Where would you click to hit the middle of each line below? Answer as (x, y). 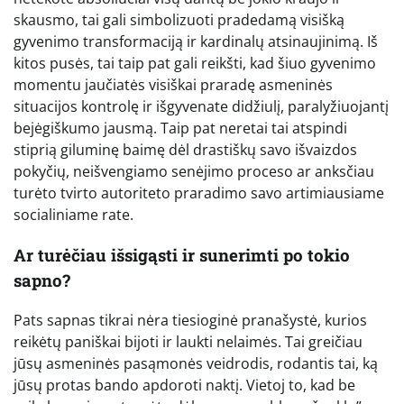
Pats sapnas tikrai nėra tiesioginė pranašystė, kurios (190, 321)
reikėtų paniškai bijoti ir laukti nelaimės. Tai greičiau (188, 342)
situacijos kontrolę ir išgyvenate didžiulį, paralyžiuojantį (201, 107)
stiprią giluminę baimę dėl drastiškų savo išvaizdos (185, 150)
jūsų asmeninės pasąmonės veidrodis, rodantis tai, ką (196, 364)
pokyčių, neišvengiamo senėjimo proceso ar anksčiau (194, 172)
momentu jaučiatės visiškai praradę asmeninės (173, 85)
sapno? (42, 280)
